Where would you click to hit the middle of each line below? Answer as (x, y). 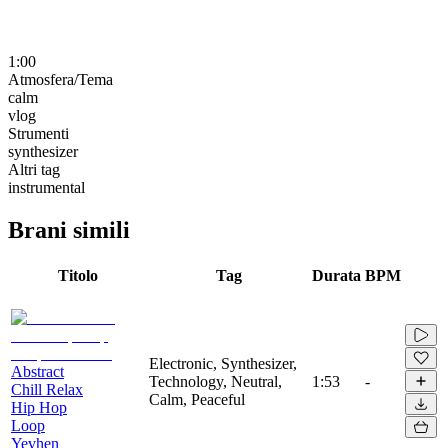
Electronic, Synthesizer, (223, 363)
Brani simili (69, 229)
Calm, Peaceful (197, 399)
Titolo (78, 275)
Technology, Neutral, (215, 381)
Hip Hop (39, 407)
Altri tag (34, 169)
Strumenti (38, 133)
